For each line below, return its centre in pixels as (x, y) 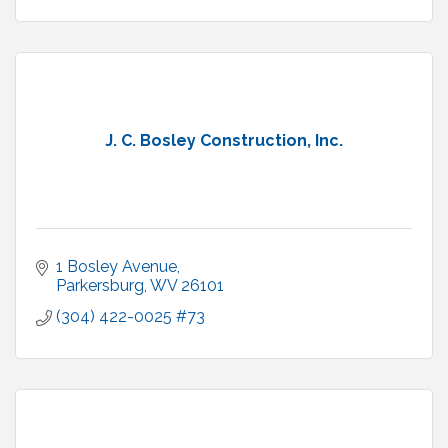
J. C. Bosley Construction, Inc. (224, 141)
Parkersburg (100, 286)
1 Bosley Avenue (116, 267)
